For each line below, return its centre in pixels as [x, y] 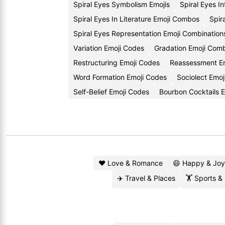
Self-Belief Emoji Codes [111, 92]
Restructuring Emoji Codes [117, 63]
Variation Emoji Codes [109, 48]
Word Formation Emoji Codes [120, 77]
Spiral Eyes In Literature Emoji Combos [136, 19]
